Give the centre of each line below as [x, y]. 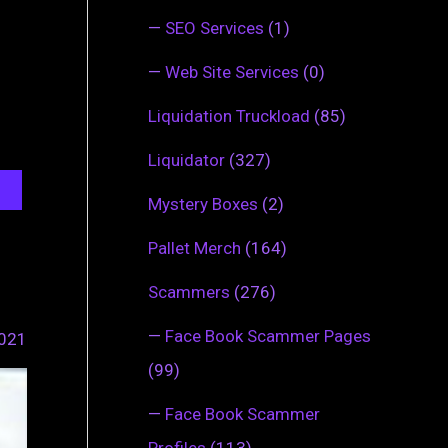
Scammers [189, 291]
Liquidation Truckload [229, 115]
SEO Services [214, 27]
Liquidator [186, 159]
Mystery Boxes [203, 203]
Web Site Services [232, 71]
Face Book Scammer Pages [268, 335]
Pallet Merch [194, 247]
